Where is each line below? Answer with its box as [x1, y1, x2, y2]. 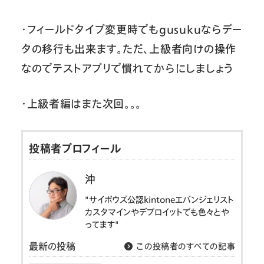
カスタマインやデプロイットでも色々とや [84, 206, 229, 217]
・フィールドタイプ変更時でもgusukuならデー [21, 22, 243, 37]
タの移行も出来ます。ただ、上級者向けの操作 [21, 41, 236, 56]
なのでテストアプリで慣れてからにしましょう [21, 61, 233, 75]
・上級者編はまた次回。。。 [21, 96, 142, 111]
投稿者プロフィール [28, 141, 121, 156]
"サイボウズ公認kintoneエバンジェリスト [84, 193, 234, 205]
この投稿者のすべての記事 [133, 240, 236, 252]
